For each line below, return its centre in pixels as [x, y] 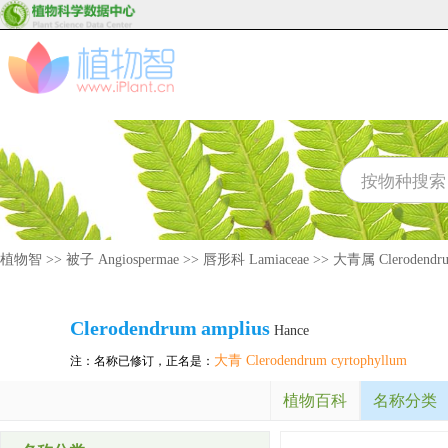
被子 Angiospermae [122, 259]
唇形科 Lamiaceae [256, 259]
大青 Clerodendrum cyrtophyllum [310, 360]
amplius [235, 328]
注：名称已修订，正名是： [142, 361]
